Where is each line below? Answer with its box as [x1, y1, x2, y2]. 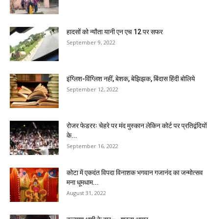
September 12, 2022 [66, 85, 118, 93]
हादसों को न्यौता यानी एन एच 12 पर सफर [66, 27, 163, 36]
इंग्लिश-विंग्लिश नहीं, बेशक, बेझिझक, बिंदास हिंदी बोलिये [66, 74, 195, 83]
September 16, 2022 [66, 142, 118, 150]
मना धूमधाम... [66, 178, 99, 186]
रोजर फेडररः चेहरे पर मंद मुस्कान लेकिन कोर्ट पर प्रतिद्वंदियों [66, 121, 207, 130]
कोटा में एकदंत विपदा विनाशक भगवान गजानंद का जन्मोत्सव [66, 168, 203, 176]
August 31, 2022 [66, 189, 106, 197]
